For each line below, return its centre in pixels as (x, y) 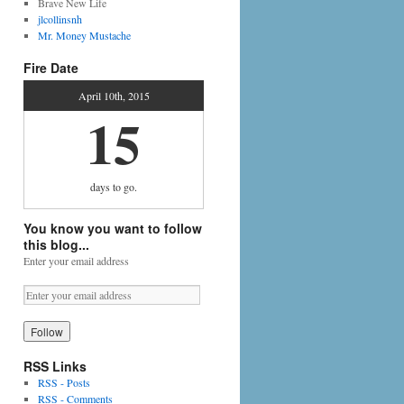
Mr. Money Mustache (84, 35)
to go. (124, 187)
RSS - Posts (64, 383)
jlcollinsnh (60, 19)
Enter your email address (76, 261)
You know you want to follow (113, 229)
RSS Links (55, 367)
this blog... (56, 245)
